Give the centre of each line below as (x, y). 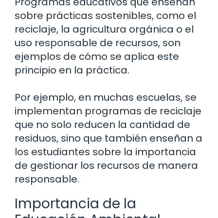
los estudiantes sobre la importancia (105, 152)
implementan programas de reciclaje (108, 111)
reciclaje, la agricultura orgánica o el (104, 29)
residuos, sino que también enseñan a (109, 138)
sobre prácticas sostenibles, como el (105, 16)
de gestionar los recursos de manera (106, 166)
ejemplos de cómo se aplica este (97, 57)
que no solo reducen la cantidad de (102, 125)
